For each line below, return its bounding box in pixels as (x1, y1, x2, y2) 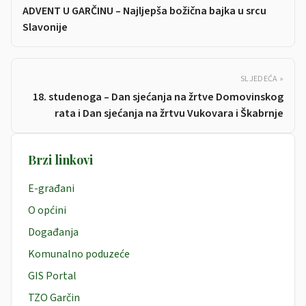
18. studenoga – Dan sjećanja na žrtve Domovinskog (33, 89, 283, 105)
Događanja (28, 225, 79, 240)
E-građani (28, 181, 74, 197)
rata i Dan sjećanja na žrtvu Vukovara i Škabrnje (55, 106, 283, 122)
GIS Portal (28, 268, 76, 284)
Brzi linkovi (28, 152, 93, 169)
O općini (28, 203, 66, 219)
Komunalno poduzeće (28, 247, 130, 262)
